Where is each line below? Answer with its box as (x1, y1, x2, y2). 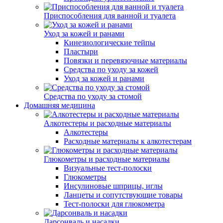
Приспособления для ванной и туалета (44, 11, 176, 20)
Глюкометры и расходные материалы (44, 155, 170, 163)
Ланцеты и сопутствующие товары (64, 191, 183, 199)
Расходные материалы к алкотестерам (64, 137, 192, 145)
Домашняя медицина (24, 101, 95, 110)
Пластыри (64, 47, 98, 56)
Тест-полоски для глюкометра (64, 200, 165, 208)
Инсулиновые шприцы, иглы (64, 182, 163, 190)
